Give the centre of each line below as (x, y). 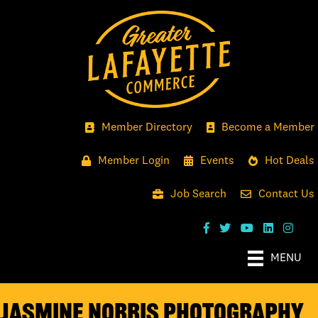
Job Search (198, 194)
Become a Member (268, 127)
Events (217, 161)
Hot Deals (290, 161)
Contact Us (286, 194)
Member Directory (147, 127)
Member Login (134, 161)
